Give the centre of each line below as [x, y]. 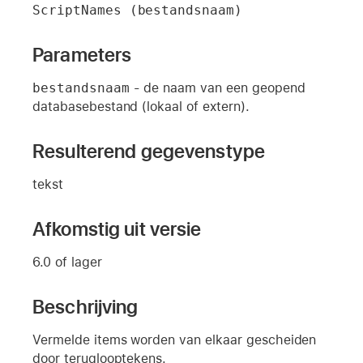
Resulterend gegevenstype [149, 151]
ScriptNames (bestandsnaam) [138, 10]
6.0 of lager [67, 262]
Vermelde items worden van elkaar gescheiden [175, 340]
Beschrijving [85, 306]
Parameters [82, 54]
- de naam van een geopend [217, 88]
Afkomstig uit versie [117, 228]
